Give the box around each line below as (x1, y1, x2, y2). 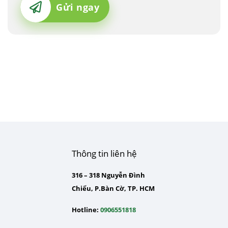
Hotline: (71, 205, 99, 214)
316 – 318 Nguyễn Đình (71, 170, 145, 180)
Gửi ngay (56, 1, 100, 14)
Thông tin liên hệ (71, 147, 137, 159)
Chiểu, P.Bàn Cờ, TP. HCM (71, 183, 155, 193)
